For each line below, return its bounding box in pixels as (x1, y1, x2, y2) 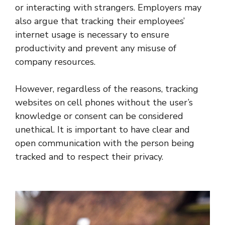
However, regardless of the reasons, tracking (15, 82, 198, 95)
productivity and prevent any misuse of (15, 42, 176, 54)
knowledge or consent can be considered (15, 109, 183, 122)
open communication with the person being (15, 137, 194, 149)
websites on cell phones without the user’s (15, 96, 193, 108)
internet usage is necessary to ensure (15, 28, 169, 41)
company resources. (15, 55, 95, 68)
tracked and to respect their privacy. (15, 150, 163, 163)
